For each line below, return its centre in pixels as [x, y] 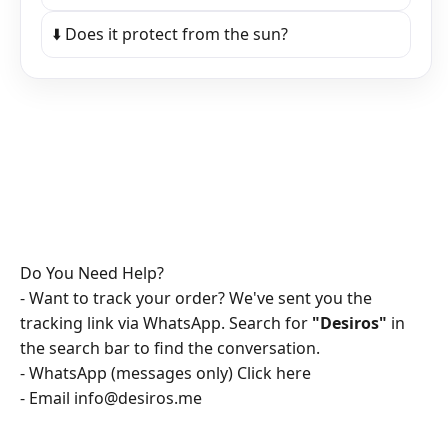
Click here [274, 373]
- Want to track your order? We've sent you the [196, 298]
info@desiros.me [138, 398]
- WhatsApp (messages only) [128, 373]
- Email [47, 398]
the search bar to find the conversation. [170, 348]
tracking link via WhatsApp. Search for [166, 323]
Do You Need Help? [92, 273]
